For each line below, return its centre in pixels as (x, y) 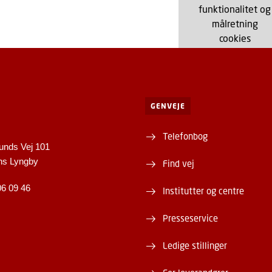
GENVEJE (168, 106)
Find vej (178, 163)
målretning (235, 23)
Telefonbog (185, 136)
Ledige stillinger (195, 245)
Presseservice (190, 218)
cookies (235, 38)
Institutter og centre (203, 191)
